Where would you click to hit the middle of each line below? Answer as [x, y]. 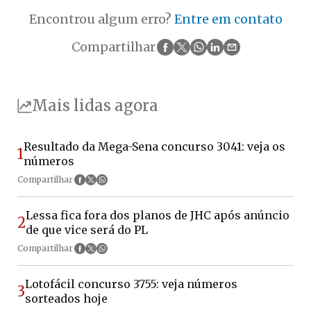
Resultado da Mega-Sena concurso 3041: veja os [154, 146]
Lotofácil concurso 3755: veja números [131, 284]
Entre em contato [228, 19]
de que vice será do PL [87, 229]
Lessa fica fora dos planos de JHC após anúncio [158, 215]
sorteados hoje [66, 298]
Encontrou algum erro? [101, 19]
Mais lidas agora [95, 106]
